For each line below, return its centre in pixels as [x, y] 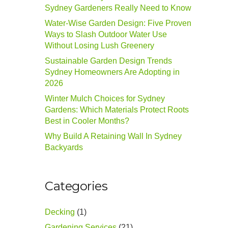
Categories [76, 186]
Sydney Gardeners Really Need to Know [118, 8]
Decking [60, 212]
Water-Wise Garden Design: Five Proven [118, 23]
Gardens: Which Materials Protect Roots [117, 110]
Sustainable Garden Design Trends [108, 61]
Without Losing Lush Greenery [99, 46]
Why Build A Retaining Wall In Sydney [113, 136]
